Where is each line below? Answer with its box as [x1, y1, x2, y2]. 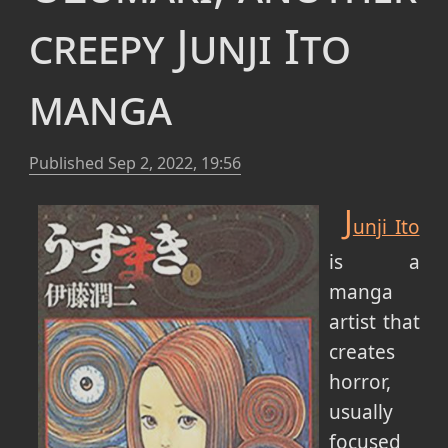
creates [328, 338, 395, 365]
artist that [328, 308, 420, 335]
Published [28, 151, 108, 174]
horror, [328, 368, 391, 395]
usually [328, 398, 393, 425]
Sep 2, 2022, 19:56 [107, 151, 241, 174]
